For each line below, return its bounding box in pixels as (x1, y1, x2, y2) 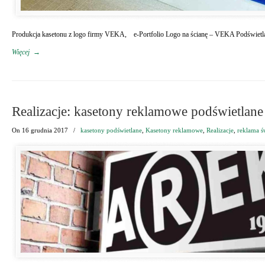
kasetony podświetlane (80, 127, 142, 134)
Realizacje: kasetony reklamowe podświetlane (12, 104, 263, 119)
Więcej (12, 48, 30, 56)
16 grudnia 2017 (22, 127, 68, 134)
